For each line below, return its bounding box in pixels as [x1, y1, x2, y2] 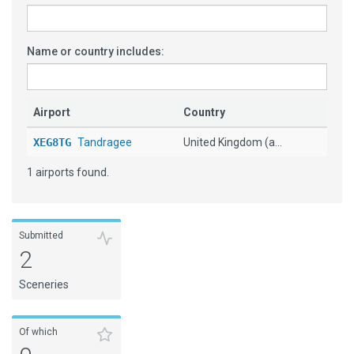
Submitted [19, 230, 63, 241]
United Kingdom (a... [183, 136, 282, 149]
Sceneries [19, 278, 69, 291]
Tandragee [77, 136, 132, 149]
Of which [19, 326, 58, 337]
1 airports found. [27, 166, 109, 179]
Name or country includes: [27, 45, 164, 58]
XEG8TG [33, 136, 77, 149]
